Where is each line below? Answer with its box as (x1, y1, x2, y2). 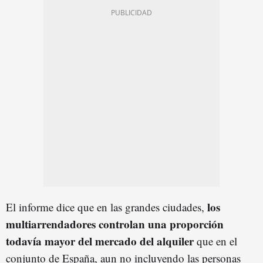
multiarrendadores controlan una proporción (6, 215, 224, 232)
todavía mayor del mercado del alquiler (6, 232, 194, 249)
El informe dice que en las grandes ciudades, (6, 199, 207, 214)
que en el (194, 233, 237, 248)
